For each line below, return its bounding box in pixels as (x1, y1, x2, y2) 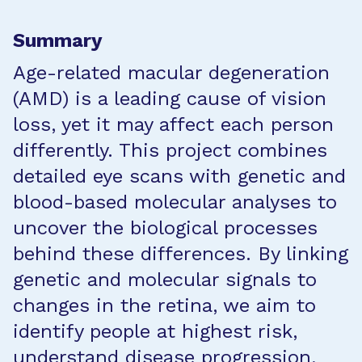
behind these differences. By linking (13, 242, 348, 265)
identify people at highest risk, (13, 320, 297, 343)
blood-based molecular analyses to (13, 191, 337, 213)
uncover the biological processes (13, 217, 318, 239)
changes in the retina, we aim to (13, 294, 316, 317)
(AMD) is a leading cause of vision (13, 87, 326, 110)
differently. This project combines (13, 139, 327, 162)
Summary (13, 29, 103, 52)
